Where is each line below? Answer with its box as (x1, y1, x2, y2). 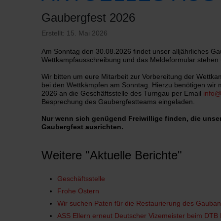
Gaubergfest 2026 (41, 10, 135, 24)
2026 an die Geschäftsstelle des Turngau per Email (41, 89, 203, 97)
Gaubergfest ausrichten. (41, 123, 123, 131)
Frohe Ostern (57, 187, 99, 195)
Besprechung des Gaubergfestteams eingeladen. (41, 98, 195, 106)
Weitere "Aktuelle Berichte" (41, 148, 182, 162)
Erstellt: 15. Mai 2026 (41, 29, 108, 37)
